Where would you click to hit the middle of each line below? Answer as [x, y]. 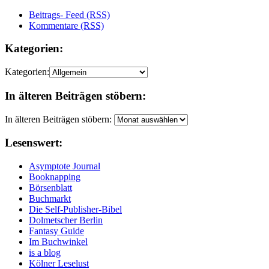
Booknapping [55, 177]
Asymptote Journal [65, 166]
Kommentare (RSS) [66, 25]
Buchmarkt [50, 199]
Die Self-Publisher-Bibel [75, 210]
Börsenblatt [50, 188]
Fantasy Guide [56, 231]
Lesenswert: [34, 143]
